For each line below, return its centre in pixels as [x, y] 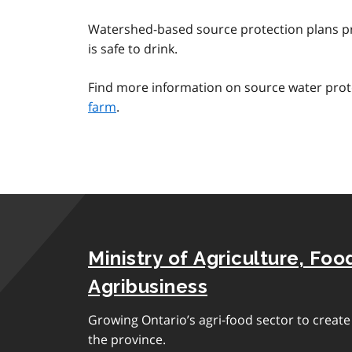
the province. [127, 340]
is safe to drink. [133, 49]
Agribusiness [148, 287]
